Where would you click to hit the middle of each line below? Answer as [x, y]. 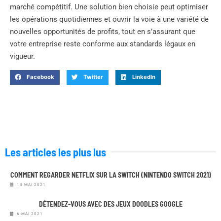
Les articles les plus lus [55, 152]
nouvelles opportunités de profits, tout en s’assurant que [103, 31]
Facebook [40, 77]
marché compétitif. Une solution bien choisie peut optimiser [109, 7]
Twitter [93, 77]
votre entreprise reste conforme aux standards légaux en [103, 44]
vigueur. [22, 56]
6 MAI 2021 [30, 213]
